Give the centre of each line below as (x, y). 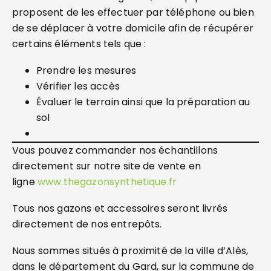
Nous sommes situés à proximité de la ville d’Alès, (130, 251)
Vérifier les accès (78, 86)
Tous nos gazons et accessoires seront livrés (120, 208)
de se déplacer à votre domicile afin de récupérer (133, 28)
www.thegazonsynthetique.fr (107, 182)
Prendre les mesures (87, 70)
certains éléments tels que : (79, 44)
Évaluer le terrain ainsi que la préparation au (143, 102)
